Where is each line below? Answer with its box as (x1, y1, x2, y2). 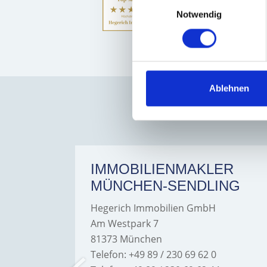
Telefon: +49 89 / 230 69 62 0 (90, 247, 216, 261)
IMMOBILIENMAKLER (90, 160, 234, 177)
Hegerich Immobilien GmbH (90, 201, 216, 215)
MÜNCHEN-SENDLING (90, 177, 240, 194)
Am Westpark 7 (90, 216, 159, 230)
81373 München (90, 232, 162, 246)
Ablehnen (209, 83, 249, 94)
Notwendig (176, 9, 222, 20)
